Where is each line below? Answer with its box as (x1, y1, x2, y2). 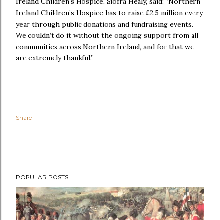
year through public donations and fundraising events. (16, 20, 193, 28)
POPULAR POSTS (16, 173, 68, 181)
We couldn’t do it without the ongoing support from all (16, 31, 198, 40)
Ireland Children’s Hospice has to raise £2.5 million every (16, 8, 203, 17)
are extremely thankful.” (16, 54, 94, 62)
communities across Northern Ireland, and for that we (16, 42, 194, 51)
